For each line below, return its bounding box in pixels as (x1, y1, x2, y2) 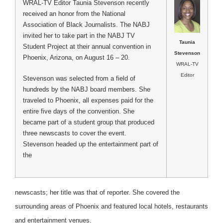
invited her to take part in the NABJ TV (23, 31, 135, 39)
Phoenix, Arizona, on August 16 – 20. (23, 53, 130, 61)
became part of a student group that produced (23, 118, 154, 126)
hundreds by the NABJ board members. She (23, 85, 150, 93)
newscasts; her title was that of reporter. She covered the (15, 188, 180, 196)
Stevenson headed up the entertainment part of (23, 140, 158, 148)
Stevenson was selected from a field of (23, 74, 135, 82)
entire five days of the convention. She (23, 107, 134, 115)
